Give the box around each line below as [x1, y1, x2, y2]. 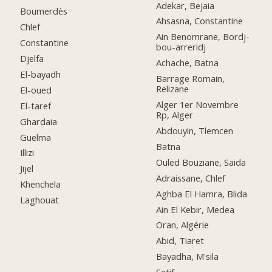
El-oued [20, 83, 52, 96]
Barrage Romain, [156, 72, 225, 85]
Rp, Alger [156, 109, 194, 121]
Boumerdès [20, 5, 68, 18]
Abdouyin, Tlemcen [156, 124, 234, 137]
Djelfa [20, 52, 44, 64]
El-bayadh [20, 67, 61, 80]
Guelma [20, 131, 52, 143]
